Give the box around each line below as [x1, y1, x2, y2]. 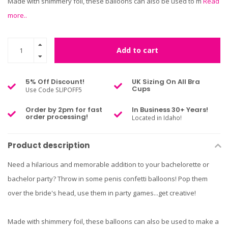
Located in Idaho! [132, 113, 182, 122]
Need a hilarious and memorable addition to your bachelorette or [8, 160, 209, 169]
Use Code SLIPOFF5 [25, 85, 82, 94]
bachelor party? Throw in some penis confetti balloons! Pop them [8, 174, 208, 184]
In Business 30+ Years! [132, 105, 208, 115]
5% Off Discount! [25, 77, 84, 87]
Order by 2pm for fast [25, 105, 102, 115]
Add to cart [117, 45, 158, 55]
